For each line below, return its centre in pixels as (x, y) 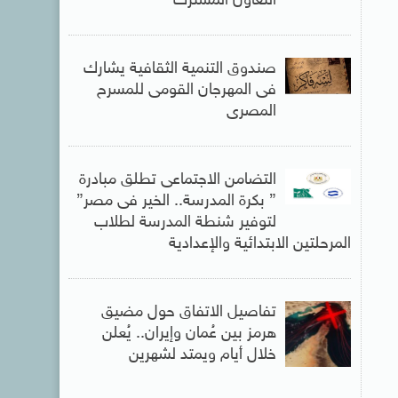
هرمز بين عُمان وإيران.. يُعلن (189, 334)
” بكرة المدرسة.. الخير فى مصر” (176, 202)
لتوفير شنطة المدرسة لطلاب (185, 223)
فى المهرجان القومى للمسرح (186, 91)
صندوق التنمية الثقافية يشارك (179, 69)
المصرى (251, 112)
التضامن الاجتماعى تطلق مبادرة (177, 180)
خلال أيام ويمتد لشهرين (202, 355)
